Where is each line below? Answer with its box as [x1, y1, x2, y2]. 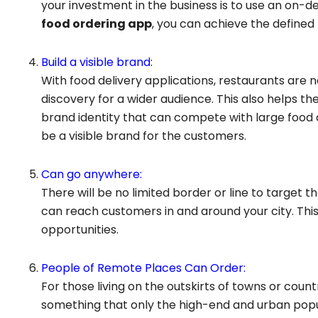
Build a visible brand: [41, 54, 153, 71]
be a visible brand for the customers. [41, 128, 246, 145]
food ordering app [41, 16, 152, 33]
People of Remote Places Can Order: [41, 260, 246, 277]
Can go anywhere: [41, 166, 142, 183]
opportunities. [41, 221, 119, 238]
